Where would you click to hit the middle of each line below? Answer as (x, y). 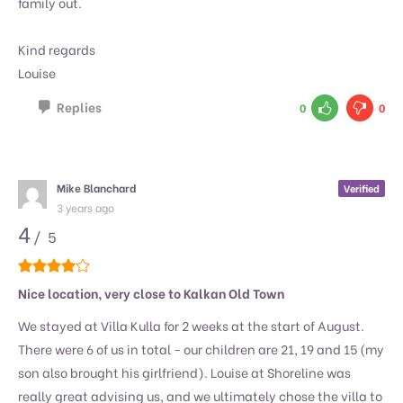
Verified (362, 188)
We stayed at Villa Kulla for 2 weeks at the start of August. (191, 325)
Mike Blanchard (96, 187)
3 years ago (85, 207)
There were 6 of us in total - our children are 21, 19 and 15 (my (201, 348)
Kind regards (57, 49)
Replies (79, 107)
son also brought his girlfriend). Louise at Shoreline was (184, 372)
